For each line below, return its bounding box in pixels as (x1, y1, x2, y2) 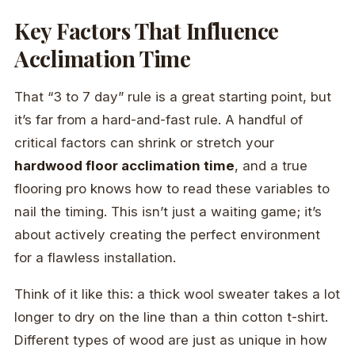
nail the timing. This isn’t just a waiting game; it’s (14, 203, 322, 219)
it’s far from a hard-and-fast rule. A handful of (14, 111, 303, 128)
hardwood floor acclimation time (14, 157, 235, 174)
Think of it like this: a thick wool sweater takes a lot (14, 285, 340, 302)
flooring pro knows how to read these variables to (14, 180, 330, 197)
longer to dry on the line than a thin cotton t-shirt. (14, 308, 328, 325)
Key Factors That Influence (14, 15, 280, 45)
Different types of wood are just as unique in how (14, 331, 327, 348)
